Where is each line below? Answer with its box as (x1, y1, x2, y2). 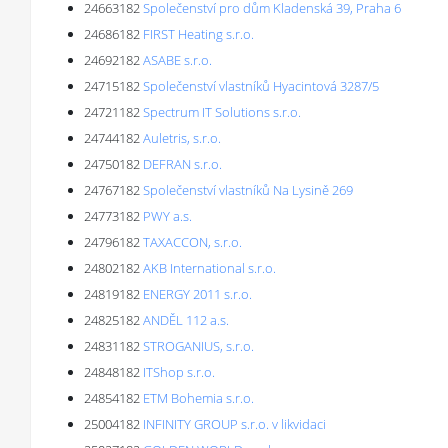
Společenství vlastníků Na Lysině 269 (143, 181, 353, 199)
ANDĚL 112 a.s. (143, 311, 229, 329)
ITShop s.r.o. (143, 363, 215, 381)
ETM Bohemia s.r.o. (143, 389, 254, 407)
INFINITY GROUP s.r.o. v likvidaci (143, 415, 326, 433)
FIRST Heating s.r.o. (143, 25, 254, 43)
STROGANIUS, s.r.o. (143, 337, 254, 355)
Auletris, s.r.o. (143, 129, 221, 147)
